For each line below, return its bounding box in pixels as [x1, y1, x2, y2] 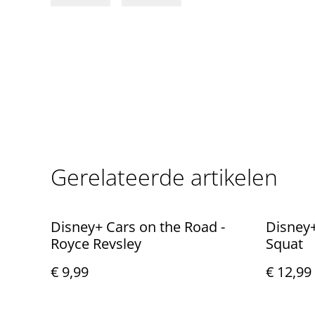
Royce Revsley [51, 233, 141, 253]
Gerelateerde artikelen [51, 161, 278, 192]
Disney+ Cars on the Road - [51, 217, 225, 236]
